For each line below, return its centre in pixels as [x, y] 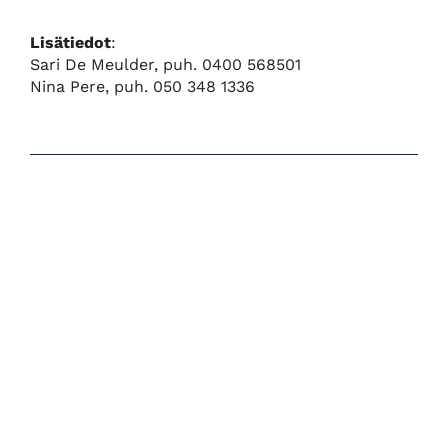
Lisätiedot [70, 43]
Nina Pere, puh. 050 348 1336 [142, 87]
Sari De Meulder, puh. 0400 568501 [165, 65]
